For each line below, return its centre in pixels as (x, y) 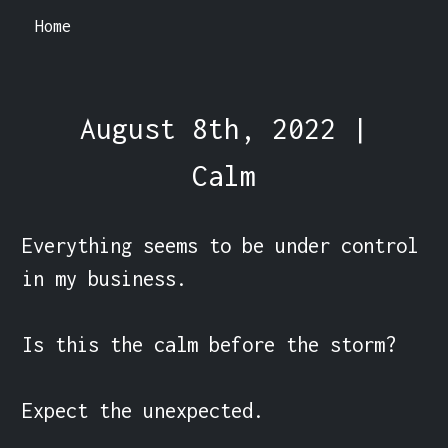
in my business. (105, 278)
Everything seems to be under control (220, 245)
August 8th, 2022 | (224, 128)
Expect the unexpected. (143, 410)
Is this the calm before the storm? (209, 344)
